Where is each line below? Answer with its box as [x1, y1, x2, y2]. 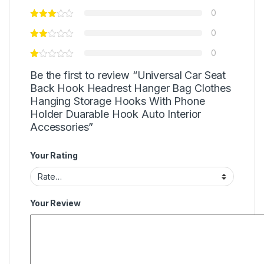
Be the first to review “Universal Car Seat [30, 69, 226, 82]
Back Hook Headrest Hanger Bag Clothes [30, 82, 231, 95]
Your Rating [30, 150, 78, 161]
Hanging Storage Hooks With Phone [30, 95, 205, 108]
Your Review [30, 197, 81, 208]
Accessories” [30, 121, 94, 134]
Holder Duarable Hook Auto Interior [30, 108, 202, 121]
